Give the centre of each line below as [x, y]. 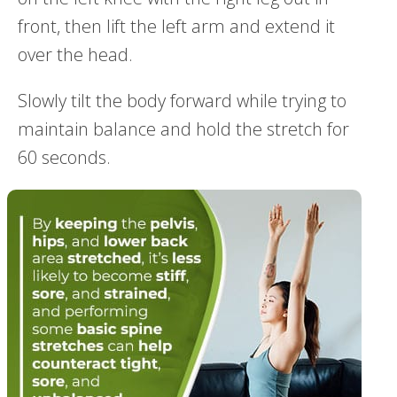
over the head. [75, 54]
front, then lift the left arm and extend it [176, 26]
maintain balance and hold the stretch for [183, 128]
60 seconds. [64, 157]
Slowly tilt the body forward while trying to [182, 100]
